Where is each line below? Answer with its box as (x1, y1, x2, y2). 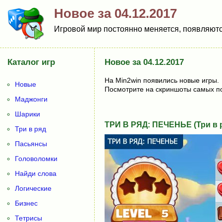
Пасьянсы (15, 140, 47, 148)
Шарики (15, 110, 40, 118)
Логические (15, 184, 52, 192)
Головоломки (15, 155, 57, 163)
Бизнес (15, 199, 38, 207)
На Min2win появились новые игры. (105, 76, 219, 84)
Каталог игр (7, 57, 55, 67)
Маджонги (15, 95, 48, 103)
